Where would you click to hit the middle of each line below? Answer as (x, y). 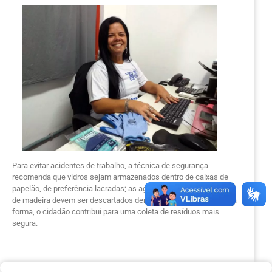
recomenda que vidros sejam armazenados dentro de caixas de (120, 177)
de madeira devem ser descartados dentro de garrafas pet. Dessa (124, 200)
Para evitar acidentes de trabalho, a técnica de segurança (110, 165)
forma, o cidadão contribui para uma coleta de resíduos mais (116, 211)
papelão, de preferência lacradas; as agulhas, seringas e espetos (124, 188)
